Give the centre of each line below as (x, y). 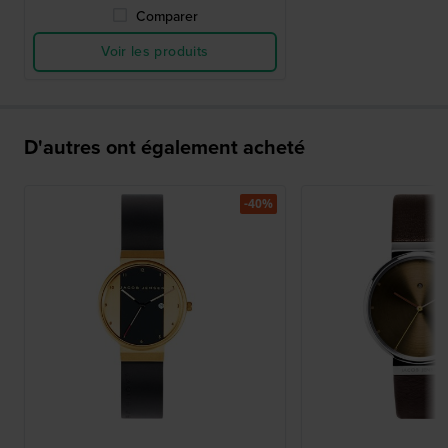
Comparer (166, 17)
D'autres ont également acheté (164, 147)
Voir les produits (155, 52)
